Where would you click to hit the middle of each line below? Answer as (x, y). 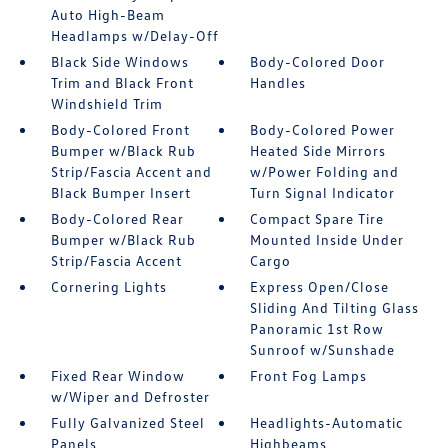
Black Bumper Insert (120, 192)
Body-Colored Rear (117, 218)
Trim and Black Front (122, 82)
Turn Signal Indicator (323, 192)
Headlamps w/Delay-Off (134, 35)
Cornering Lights (108, 286)
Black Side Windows (119, 61)
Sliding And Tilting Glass (335, 307)
